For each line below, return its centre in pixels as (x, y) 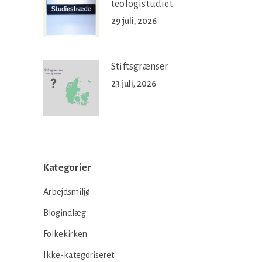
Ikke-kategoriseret (79, 255)
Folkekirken (65, 234)
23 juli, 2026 (134, 83)
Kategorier (67, 168)
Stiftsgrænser (140, 66)
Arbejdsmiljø (67, 192)
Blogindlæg (65, 213)
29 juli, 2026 (134, 21)
